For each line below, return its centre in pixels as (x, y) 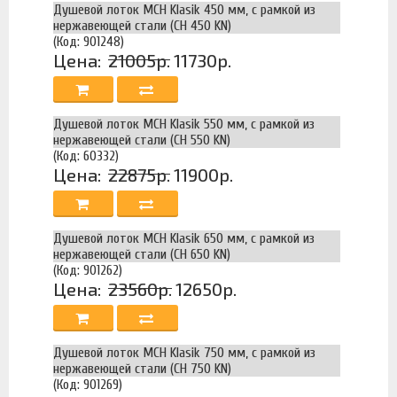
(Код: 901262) (88, 270)
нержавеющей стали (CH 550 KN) (142, 140)
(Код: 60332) (86, 156)
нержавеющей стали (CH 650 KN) (142, 254)
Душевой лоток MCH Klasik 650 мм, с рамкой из (184, 238)
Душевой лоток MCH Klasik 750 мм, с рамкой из (184, 352)
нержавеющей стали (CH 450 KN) (142, 25)
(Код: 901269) (88, 384)
